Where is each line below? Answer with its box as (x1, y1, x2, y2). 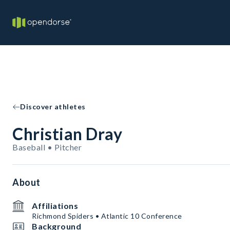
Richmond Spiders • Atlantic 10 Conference (32, 212, 182, 220)
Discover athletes (20, 102, 86, 111)
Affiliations (32, 201, 78, 210)
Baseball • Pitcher (12, 142, 82, 152)
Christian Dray (12, 124, 122, 144)
